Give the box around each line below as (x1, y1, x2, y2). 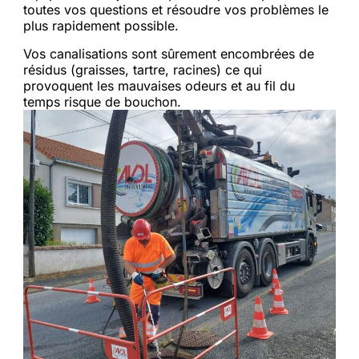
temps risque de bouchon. (23, 94, 182, 110)
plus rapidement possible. (23, 18, 179, 34)
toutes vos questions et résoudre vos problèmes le (23, 2, 329, 18)
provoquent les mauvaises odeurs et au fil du (23, 78, 296, 94)
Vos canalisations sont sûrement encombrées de (23, 46, 315, 62)
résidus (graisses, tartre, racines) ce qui (23, 62, 263, 78)
